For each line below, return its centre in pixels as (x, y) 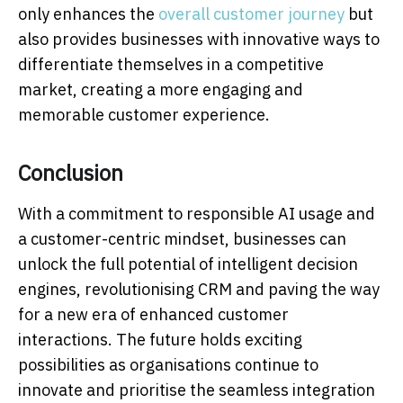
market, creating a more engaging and (161, 90)
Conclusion (71, 173)
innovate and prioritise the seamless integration (197, 390)
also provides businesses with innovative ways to (199, 40)
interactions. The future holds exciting (160, 340)
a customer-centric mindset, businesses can (182, 239)
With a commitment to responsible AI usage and (197, 214)
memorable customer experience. (144, 115)
